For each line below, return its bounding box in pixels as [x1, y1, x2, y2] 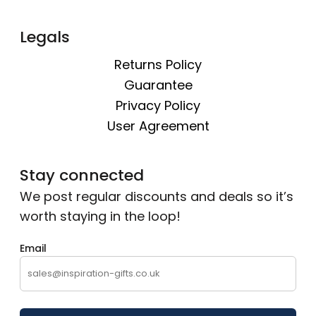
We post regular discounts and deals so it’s [20, 188, 293, 205]
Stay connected [20, 164, 144, 186]
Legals [20, 26, 70, 48]
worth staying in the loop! [20, 207, 181, 225]
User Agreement [107, 117, 209, 135]
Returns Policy [114, 56, 202, 73]
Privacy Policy [116, 97, 200, 114]
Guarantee [123, 76, 193, 94]
